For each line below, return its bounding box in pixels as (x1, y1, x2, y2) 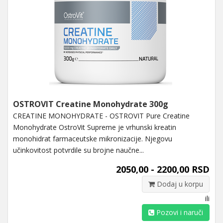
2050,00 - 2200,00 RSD (116, 163, 210, 175)
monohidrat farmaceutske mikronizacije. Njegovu (13, 133, 172, 143)
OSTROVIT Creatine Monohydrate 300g (13, 98, 168, 110)
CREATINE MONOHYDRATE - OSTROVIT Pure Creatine (13, 111, 190, 120)
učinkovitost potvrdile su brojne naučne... (13, 145, 144, 155)
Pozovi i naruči (154, 207, 203, 217)
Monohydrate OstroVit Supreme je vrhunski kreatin (13, 122, 176, 132)
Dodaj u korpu (155, 179, 203, 189)
